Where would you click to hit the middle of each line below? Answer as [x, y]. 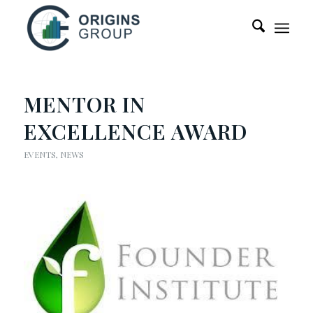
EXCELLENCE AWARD [135, 131]
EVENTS [39, 154]
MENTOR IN [84, 104]
